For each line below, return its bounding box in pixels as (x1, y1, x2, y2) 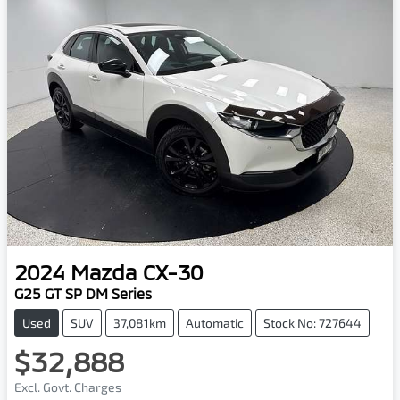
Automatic (186, 314, 244, 330)
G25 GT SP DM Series (14, 284, 152, 302)
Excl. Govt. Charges (14, 379, 121, 395)
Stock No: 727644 (263, 314, 362, 330)
